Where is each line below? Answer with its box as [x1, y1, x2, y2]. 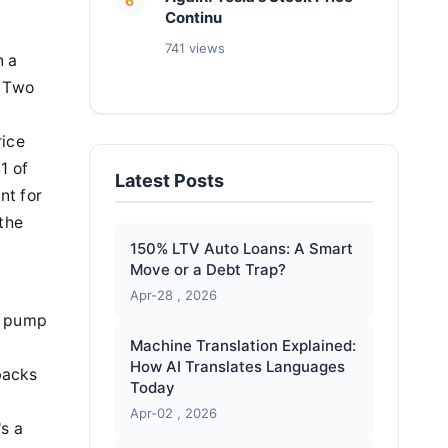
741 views [164, 40, 225, 56]
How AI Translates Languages [129, 357, 345, 376]
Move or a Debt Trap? [129, 260, 286, 279]
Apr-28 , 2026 [129, 287, 217, 303]
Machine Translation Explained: [129, 336, 356, 355]
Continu [164, 8, 222, 27]
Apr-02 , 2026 [129, 405, 217, 421]
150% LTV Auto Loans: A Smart [129, 239, 353, 258]
